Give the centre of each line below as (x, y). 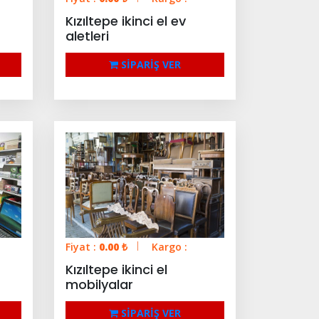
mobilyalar (99, 285)
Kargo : (169, 247)
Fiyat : (82, 247)
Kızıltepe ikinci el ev (126, 21)
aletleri (87, 36)
